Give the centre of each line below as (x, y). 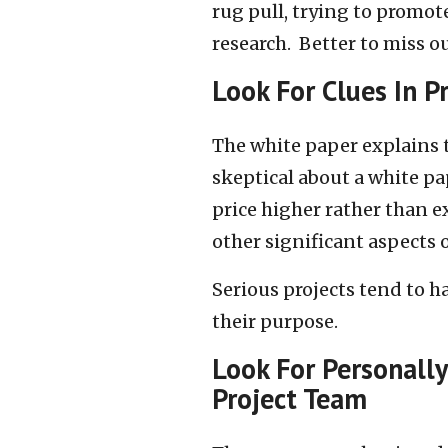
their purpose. (275, 321)
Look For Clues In (318, 90)
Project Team (293, 398)
